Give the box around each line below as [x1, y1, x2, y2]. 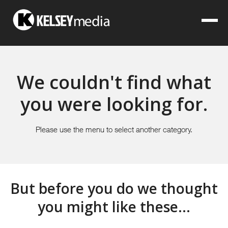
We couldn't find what [17, 70, 211, 95]
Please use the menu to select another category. [36, 125, 192, 134]
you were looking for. [20, 92, 208, 117]
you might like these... [38, 197, 190, 216]
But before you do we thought [10, 179, 218, 198]
